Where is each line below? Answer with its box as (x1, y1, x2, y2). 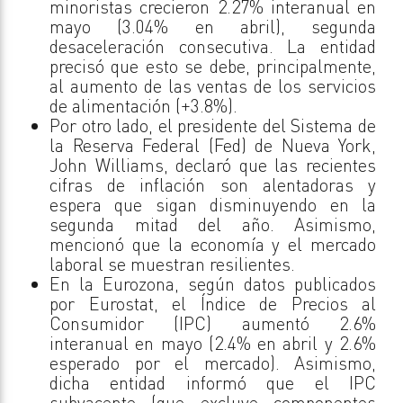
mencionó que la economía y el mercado (49, 233, 376, 256)
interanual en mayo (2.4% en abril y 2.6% (49, 332, 376, 355)
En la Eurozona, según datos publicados (49, 273, 376, 296)
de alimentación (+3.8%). (49, 94, 237, 118)
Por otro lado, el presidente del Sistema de (49, 114, 376, 138)
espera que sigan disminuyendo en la (49, 193, 376, 217)
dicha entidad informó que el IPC (49, 372, 376, 395)
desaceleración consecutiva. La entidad (49, 35, 376, 58)
